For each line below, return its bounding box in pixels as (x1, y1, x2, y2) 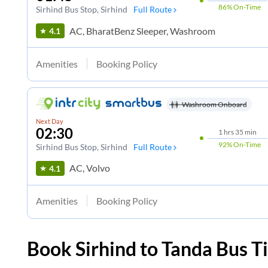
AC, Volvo (69, 162, 110, 174)
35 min (234, 127, 257, 136)
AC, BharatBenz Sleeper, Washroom (69, 25, 215, 36)
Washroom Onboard (181, 100, 247, 109)
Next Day (35, 117, 63, 125)
